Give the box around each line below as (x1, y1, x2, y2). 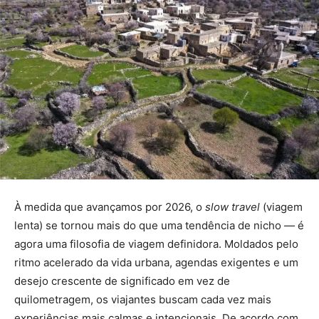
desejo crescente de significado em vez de (14, 273, 230, 288)
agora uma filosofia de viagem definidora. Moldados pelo (14, 236, 298, 251)
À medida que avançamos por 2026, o (14, 199, 205, 214)
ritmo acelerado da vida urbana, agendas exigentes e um (14, 255, 298, 269)
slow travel (205, 199, 260, 214)
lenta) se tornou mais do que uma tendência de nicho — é (14, 218, 304, 232)
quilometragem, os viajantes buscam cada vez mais (14, 292, 271, 306)
